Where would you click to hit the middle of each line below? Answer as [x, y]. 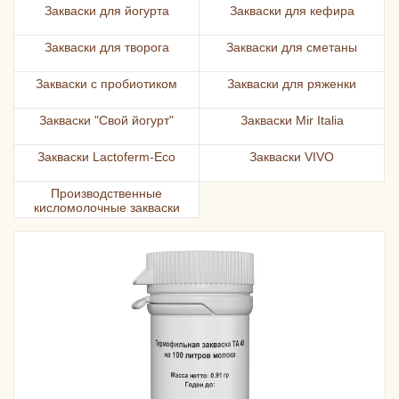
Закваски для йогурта [106, 10]
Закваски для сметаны [292, 47]
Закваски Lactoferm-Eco [106, 156]
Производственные [106, 193]
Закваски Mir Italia [292, 120]
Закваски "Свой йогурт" [106, 120]
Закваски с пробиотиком [106, 83]
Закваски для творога [106, 47]
